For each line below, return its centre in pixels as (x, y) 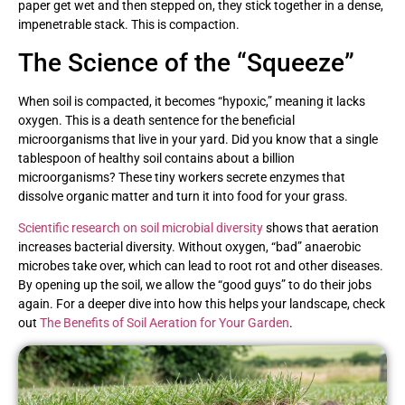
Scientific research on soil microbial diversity (141, 228)
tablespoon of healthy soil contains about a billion (156, 158)
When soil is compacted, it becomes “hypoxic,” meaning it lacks (192, 101)
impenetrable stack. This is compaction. (129, 25)
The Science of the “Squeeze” (186, 62)
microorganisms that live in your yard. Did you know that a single (198, 139)
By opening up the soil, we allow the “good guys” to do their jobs (195, 285)
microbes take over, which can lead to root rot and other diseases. (201, 266)
